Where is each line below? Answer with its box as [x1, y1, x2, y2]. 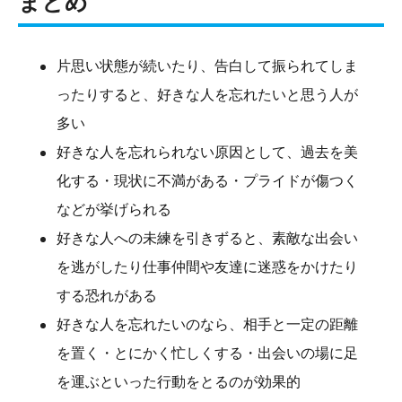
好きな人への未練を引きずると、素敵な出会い [57, 230, 358, 246]
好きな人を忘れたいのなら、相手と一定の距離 [57, 316, 358, 332]
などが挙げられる [57, 201, 171, 217]
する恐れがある [57, 287, 157, 303]
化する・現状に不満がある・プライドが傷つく [57, 172, 358, 188]
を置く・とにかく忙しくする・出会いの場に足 [57, 345, 358, 361]
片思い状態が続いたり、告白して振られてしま [57, 57, 358, 74]
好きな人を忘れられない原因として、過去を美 [57, 144, 358, 160]
